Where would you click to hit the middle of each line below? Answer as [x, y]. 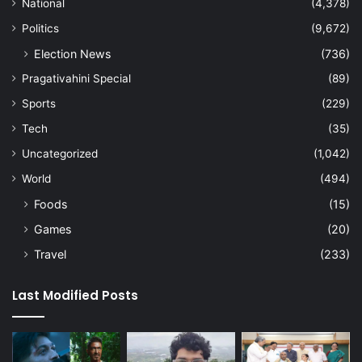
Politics [40, 28]
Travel [50, 254]
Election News [72, 53]
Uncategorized [60, 153]
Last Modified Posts [75, 295]
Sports [39, 103]
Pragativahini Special [76, 78]
